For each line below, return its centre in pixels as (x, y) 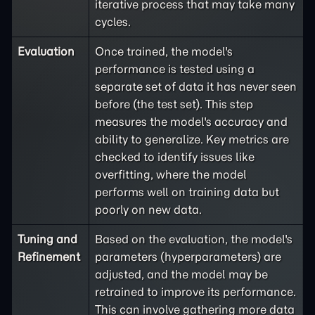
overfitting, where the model (171, 174)
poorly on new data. (148, 210)
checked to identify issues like (175, 157)
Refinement (49, 257)
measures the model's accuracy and (191, 122)
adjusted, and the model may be (181, 274)
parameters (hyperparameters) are (188, 257)
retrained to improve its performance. (195, 292)
